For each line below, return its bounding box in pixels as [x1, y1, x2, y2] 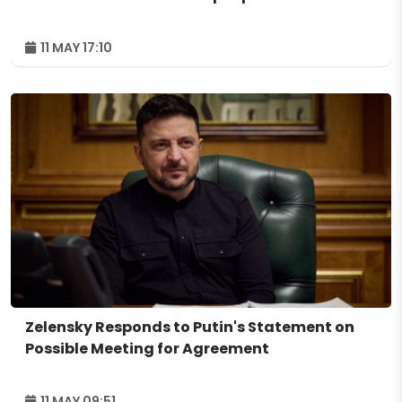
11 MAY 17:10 [38, 39, 112, 57]
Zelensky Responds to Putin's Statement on [25, 316, 354, 337]
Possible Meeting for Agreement [25, 337, 269, 359]
